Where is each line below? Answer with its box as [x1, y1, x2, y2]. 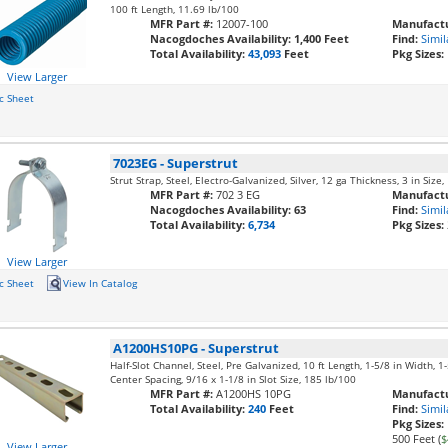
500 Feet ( [392, 431, 442, 446]
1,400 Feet [294, 31, 350, 46]
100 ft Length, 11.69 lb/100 [110, 2, 240, 16]
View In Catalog [62, 276, 137, 291]
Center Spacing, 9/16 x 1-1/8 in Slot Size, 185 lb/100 [110, 372, 357, 386]
